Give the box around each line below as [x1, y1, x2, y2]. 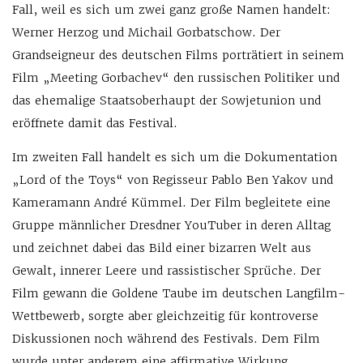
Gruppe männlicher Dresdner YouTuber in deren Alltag [12, 218, 331, 233]
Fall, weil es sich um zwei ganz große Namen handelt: [12, 2, 331, 18]
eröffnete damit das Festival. [12, 116, 177, 131]
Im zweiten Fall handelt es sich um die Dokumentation [12, 150, 337, 165]
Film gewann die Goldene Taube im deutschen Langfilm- [12, 286, 345, 301]
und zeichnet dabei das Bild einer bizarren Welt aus [12, 241, 311, 256]
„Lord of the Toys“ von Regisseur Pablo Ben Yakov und [12, 173, 333, 188]
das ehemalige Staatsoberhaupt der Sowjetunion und [12, 93, 321, 109]
